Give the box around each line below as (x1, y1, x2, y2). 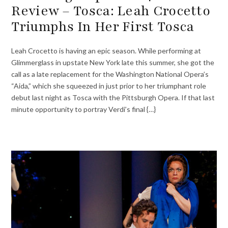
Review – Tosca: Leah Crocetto (11, 1, 211, 20)
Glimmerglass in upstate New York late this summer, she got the (11, 58, 215, 67)
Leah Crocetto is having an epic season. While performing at (11, 46, 202, 55)
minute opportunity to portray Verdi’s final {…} (11, 104, 156, 113)
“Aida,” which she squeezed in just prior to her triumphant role (11, 81, 207, 90)
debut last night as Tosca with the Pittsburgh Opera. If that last (11, 93, 215, 102)
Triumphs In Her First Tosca (11, 17, 194, 36)
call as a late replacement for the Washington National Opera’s (11, 69, 209, 78)
